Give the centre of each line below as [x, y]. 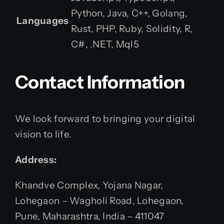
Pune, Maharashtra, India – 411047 [90, 216]
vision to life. [43, 134]
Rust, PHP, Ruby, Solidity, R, [132, 28]
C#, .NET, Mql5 [105, 44]
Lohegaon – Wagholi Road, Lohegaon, [99, 200]
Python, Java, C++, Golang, [129, 13]
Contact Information [100, 82]
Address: [36, 159]
